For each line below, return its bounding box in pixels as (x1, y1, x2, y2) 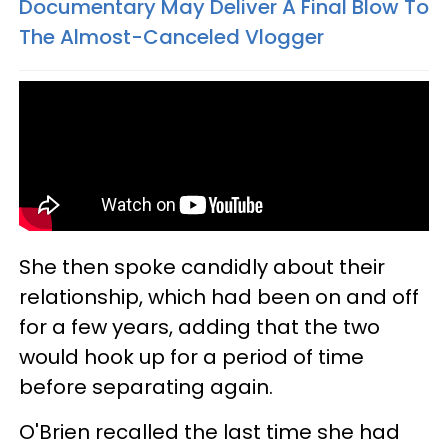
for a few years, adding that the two (19, 312, 380, 341)
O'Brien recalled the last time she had (19, 417, 400, 446)
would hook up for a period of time (19, 342, 364, 371)
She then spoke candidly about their (19, 252, 385, 281)
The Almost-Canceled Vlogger (19, 22, 324, 51)
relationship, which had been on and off (19, 282, 419, 311)
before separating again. (19, 372, 273, 401)
